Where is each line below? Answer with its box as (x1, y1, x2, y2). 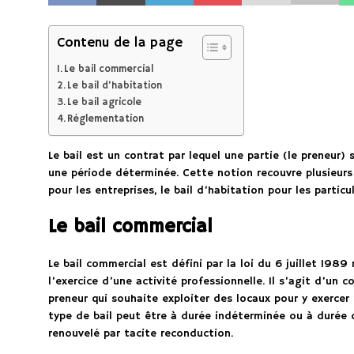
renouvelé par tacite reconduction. (47, 326, 233, 341)
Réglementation (67, 112, 145, 125)
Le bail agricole (67, 96, 142, 108)
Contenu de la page (56, 34, 183, 51)
